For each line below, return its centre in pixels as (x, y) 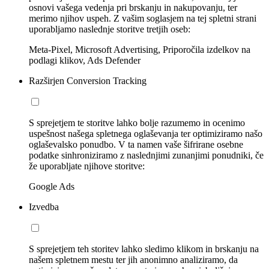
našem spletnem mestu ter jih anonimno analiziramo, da (133, 260)
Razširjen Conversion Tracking (88, 81)
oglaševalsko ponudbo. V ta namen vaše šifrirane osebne (136, 145)
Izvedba (44, 207)
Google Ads (52, 187)
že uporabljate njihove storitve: (87, 166)
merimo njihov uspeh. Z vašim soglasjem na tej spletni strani (143, 19)
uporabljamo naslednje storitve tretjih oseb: (110, 29)
